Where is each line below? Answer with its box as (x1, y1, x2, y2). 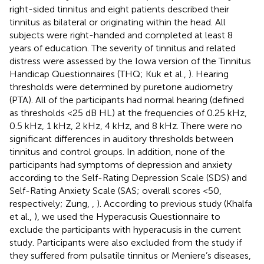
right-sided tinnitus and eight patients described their (9, 3, 229, 15)
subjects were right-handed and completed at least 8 (9, 29, 233, 41)
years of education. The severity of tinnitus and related (9, 42, 236, 54)
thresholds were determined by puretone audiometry (9, 81, 233, 93)
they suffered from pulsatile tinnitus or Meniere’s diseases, (9, 249, 251, 261)
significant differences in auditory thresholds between (9, 133, 233, 144)
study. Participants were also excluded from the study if (9, 236, 242, 248)
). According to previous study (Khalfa (97, 197, 252, 209)
